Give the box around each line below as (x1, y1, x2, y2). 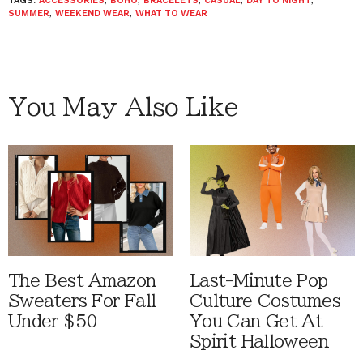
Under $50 (8, 312, 98, 330)
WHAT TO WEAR (135, 8, 207, 19)
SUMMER (8, 8, 49, 19)
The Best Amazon (8, 271, 156, 289)
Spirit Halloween (190, 332, 328, 350)
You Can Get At (190, 312, 323, 330)
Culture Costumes (190, 292, 340, 310)
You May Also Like (8, 95, 238, 119)
